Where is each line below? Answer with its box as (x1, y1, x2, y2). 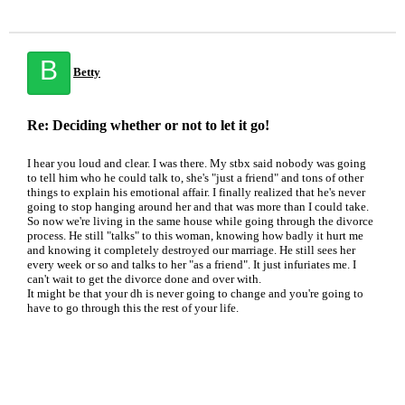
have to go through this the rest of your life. (27, 301, 239, 315)
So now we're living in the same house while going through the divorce (27, 214, 373, 228)
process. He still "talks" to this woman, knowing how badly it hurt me (27, 229, 363, 242)
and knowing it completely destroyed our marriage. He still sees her (27, 243, 355, 257)
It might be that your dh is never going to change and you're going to (27, 287, 363, 300)
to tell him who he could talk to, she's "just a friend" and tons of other (27, 171, 363, 184)
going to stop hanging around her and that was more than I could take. (27, 200, 369, 213)
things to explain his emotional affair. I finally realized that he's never (27, 185, 365, 199)
